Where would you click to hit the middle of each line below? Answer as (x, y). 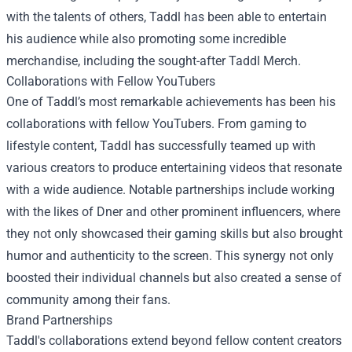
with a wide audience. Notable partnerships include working (170, 190)
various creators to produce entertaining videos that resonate (174, 168)
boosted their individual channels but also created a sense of (174, 278)
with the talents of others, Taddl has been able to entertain (167, 17)
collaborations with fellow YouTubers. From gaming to (156, 124)
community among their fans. (88, 300)
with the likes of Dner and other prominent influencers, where (173, 212)
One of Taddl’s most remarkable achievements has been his (171, 102)
